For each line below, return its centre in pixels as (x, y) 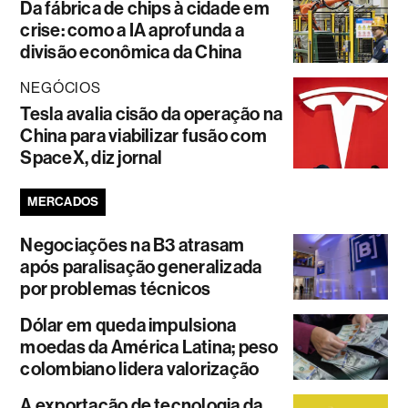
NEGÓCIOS (61, 88)
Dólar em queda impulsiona (128, 325)
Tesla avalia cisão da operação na (152, 114)
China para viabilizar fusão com (143, 136)
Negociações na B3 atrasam (133, 245)
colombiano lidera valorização (140, 369)
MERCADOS (63, 202)
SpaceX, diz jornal (92, 158)
